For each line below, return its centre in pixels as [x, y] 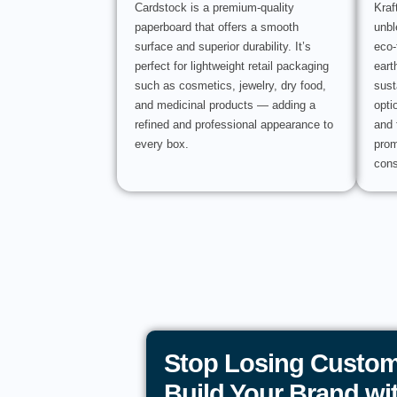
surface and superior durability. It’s [223, 47]
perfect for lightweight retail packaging [232, 66]
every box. [162, 144]
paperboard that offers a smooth [217, 27]
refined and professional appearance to [234, 125]
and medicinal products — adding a [225, 105]
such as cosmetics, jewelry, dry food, [230, 86]
